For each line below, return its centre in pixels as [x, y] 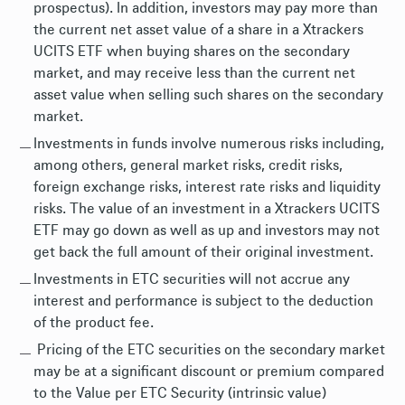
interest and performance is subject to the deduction [203, 301]
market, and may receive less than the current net [194, 73]
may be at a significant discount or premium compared [209, 372]
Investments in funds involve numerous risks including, [209, 144]
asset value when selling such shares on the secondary [208, 95]
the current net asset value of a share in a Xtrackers [198, 30]
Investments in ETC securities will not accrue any [192, 279]
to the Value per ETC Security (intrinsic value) [180, 393]
